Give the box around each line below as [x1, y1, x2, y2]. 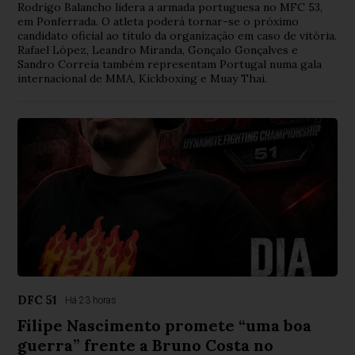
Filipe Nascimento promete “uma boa [17, 315, 312, 336]
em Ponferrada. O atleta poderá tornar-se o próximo [17, 14, 300, 29]
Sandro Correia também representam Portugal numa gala [17, 57, 323, 72]
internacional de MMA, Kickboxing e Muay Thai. [17, 71, 268, 86]
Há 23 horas [65, 295, 117, 307]
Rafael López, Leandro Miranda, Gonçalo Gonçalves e [17, 43, 299, 58]
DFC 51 [17, 292, 58, 308]
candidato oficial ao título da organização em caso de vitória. [17, 29, 338, 44]
